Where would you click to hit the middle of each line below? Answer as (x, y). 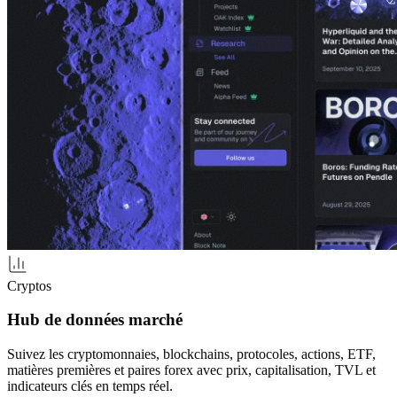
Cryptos (29, 285)
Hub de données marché (95, 320)
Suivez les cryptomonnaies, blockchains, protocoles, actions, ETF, (191, 354)
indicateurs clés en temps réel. (90, 386)
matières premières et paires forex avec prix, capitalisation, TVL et (191, 370)
